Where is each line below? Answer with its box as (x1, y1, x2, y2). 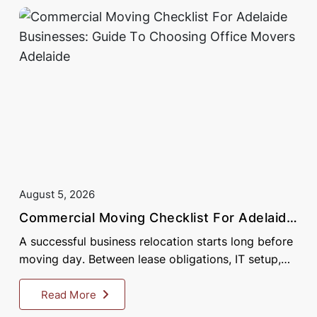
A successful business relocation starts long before (19, 234, 293, 249)
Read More (40, 287, 97, 301)
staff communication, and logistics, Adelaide (19, 270, 257, 284)
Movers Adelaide (19, 243, 127, 258)
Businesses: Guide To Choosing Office (19, 226, 267, 242)
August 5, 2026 (19, 188, 95, 202)
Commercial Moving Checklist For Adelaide (19, 210, 294, 226)
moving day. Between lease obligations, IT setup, (19, 252, 281, 267)
